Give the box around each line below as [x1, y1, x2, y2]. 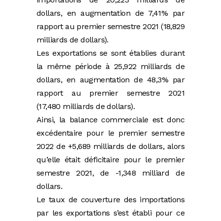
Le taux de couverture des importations [37, 195, 184, 205]
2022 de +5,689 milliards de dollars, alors [37, 142, 184, 151]
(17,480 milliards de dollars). [37, 102, 135, 111]
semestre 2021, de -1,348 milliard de [37, 168, 184, 178]
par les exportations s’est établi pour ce [37, 208, 184, 218]
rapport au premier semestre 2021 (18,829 [37, 22, 184, 32]
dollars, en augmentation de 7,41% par [37, 8, 184, 18]
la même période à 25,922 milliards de [37, 62, 184, 72]
